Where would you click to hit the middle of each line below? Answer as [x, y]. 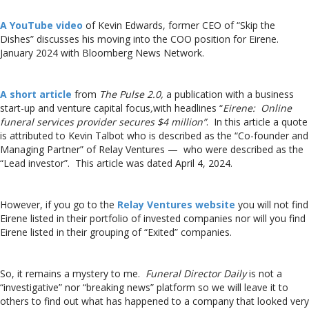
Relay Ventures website [176, 204]
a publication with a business [229, 94]
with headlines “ [188, 108]
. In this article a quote [257, 121]
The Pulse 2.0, [131, 94]
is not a [264, 273]
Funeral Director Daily [196, 273]
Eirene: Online [257, 108]
